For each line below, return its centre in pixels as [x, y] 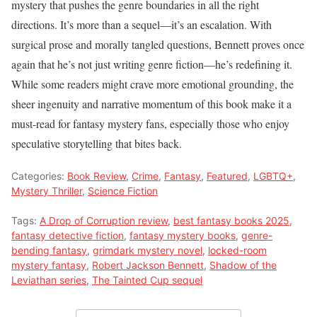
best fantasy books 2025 [231, 220]
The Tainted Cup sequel [147, 279]
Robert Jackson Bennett [148, 265]
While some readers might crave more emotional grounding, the [152, 83]
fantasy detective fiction [68, 235]
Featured [227, 175]
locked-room [237, 250]
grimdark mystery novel [148, 250]
